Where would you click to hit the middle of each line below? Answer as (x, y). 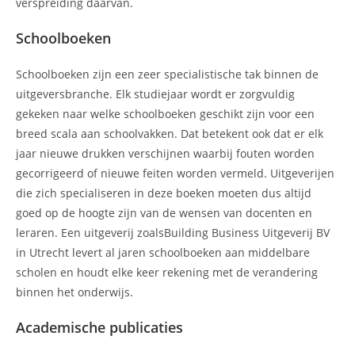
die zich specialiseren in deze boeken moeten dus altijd (164, 193)
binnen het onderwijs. (74, 292)
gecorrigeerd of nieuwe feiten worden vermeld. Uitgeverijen (175, 173)
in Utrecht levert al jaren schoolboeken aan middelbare (163, 252)
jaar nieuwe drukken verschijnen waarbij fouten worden (165, 153)
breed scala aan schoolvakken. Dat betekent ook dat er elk (170, 133)
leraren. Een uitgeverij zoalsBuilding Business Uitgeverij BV (173, 232)
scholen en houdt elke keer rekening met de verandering (167, 272)
